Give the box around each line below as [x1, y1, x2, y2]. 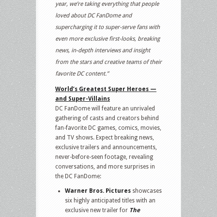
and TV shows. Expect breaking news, [55, 134, 154, 141]
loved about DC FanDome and [55, 12, 132, 19]
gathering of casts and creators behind [55, 114, 159, 122]
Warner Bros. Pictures [65, 187, 131, 194]
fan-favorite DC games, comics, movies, [55, 124, 161, 131]
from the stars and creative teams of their [55, 58, 162, 65]
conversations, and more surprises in [55, 163, 155, 170]
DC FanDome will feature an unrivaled [55, 105, 155, 112]
